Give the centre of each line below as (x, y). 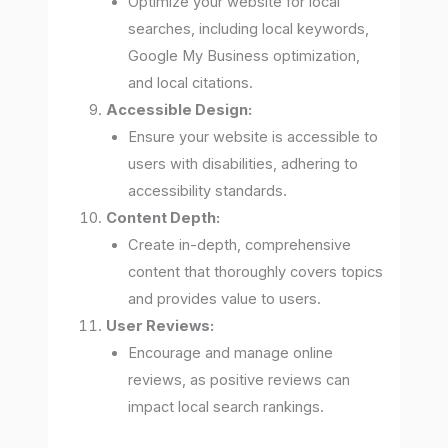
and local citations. (191, 83)
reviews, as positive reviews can (239, 380)
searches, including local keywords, (249, 29)
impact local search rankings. (226, 407)
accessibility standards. (208, 191)
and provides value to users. (225, 299)
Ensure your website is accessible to (253, 137)
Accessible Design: (179, 110)
